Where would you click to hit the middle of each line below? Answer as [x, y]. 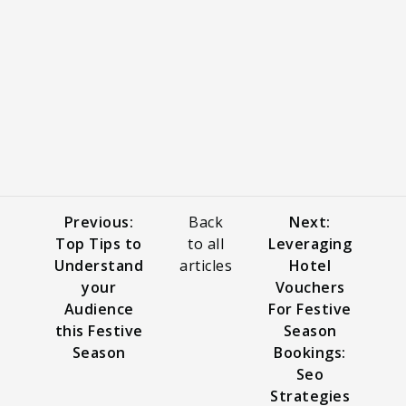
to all [206, 243]
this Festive [99, 330]
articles [206, 265]
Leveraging [310, 243]
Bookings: [310, 352]
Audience [99, 309]
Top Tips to [99, 243]
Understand [99, 265]
